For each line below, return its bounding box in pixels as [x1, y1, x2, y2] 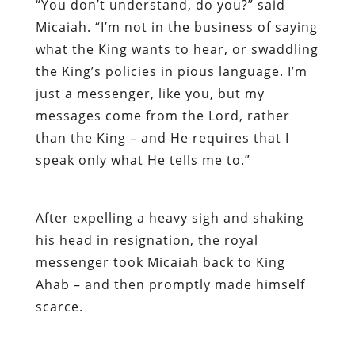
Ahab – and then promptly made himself [35, 275, 305, 293]
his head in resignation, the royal [35, 231, 258, 249]
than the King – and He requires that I [35, 128, 289, 147]
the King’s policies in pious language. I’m [35, 62, 307, 80]
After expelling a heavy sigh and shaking [35, 208, 304, 227]
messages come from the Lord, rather [35, 106, 290, 124]
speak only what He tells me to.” [35, 151, 250, 169]
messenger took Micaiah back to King [35, 253, 285, 271]
